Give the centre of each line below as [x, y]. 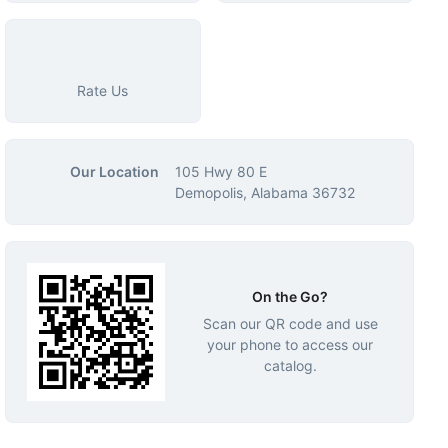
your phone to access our [290, 344]
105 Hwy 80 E [220, 171]
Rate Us [103, 90]
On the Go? [290, 296]
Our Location [114, 171]
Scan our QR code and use [290, 323]
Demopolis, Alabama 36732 [264, 192]
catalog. [290, 365]
